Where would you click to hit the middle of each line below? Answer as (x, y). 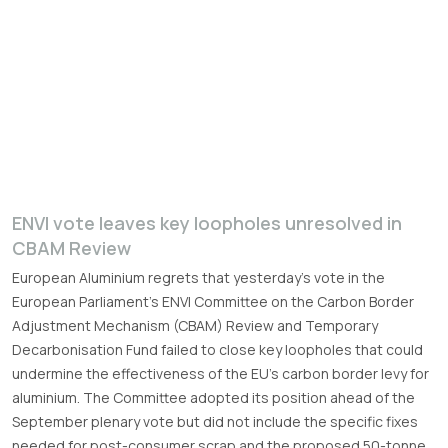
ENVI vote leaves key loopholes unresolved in (207, 223)
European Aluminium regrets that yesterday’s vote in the (198, 278)
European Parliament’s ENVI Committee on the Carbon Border (213, 302)
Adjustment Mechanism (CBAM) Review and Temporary (195, 326)
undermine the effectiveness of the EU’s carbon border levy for (220, 374)
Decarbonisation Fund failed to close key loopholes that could (217, 350)
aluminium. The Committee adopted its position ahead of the (213, 398)
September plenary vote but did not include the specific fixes (215, 422)
